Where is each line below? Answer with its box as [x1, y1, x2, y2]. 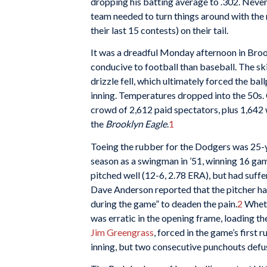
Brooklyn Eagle [105, 118, 167, 130]
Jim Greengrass [91, 226, 154, 238]
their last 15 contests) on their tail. [91, 24, 228, 36]
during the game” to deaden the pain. [91, 197, 237, 209]
